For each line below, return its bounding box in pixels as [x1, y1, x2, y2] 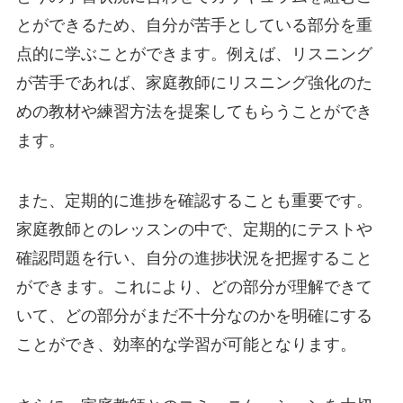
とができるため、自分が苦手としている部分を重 [15, 15, 372, 34]
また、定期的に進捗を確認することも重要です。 [15, 192, 372, 210]
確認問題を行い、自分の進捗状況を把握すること [15, 249, 372, 268]
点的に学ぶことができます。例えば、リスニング [15, 44, 372, 63]
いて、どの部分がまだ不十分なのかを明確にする [15, 307, 372, 326]
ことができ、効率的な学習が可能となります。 [15, 336, 356, 354]
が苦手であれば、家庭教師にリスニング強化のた [15, 73, 372, 92]
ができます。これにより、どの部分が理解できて [15, 278, 372, 297]
